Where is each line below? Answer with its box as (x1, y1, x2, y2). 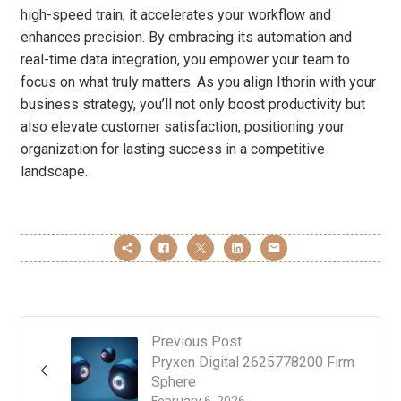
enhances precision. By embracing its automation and (21, 29, 352, 47)
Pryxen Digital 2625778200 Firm (151, 354, 354, 371)
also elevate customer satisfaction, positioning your (21, 118, 345, 136)
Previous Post (151, 333, 242, 351)
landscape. (21, 163, 88, 181)
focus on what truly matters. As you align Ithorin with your (21, 73, 376, 91)
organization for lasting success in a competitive (21, 141, 325, 158)
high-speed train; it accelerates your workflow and (21, 6, 331, 24)
